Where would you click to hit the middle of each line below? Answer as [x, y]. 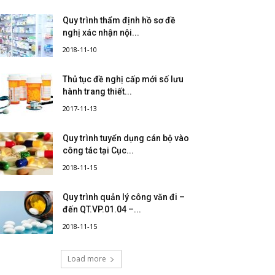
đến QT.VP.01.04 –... [102, 209]
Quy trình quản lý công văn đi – [124, 197]
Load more [87, 259]
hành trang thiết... [97, 91]
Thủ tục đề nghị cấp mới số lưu [123, 79]
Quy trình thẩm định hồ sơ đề [119, 20]
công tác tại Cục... [98, 150]
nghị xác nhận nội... [101, 33]
